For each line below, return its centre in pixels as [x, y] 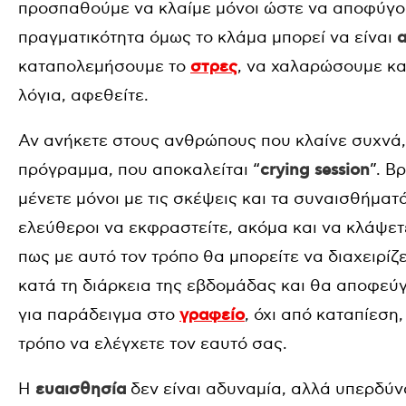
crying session [315, 170]
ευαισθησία [81, 389]
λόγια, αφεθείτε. [83, 95]
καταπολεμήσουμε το [104, 66]
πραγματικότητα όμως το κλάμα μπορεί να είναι [208, 37]
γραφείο [212, 315]
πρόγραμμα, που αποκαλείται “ [139, 169]
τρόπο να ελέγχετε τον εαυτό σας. [153, 343]
